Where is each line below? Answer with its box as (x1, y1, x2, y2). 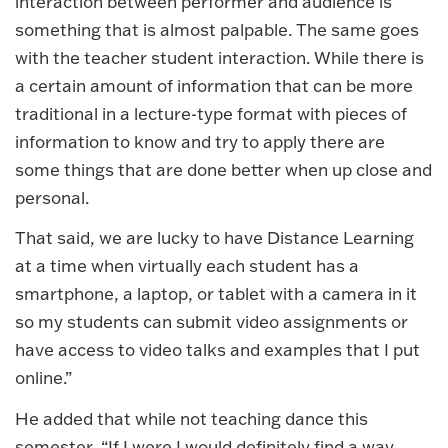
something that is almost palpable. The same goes (15, 18, 419, 40)
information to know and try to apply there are (15, 130, 385, 152)
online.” (15, 367, 72, 389)
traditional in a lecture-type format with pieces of (15, 102, 407, 124)
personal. (15, 186, 89, 208)
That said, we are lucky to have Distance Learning (15, 227, 414, 249)
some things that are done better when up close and (15, 158, 432, 180)
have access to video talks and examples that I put (15, 339, 420, 361)
